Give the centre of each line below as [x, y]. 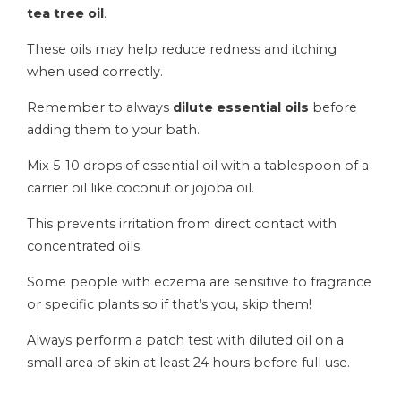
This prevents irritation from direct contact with [182, 224]
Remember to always [100, 108]
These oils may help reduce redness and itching [182, 50]
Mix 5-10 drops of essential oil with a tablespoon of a [198, 166]
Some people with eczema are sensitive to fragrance [199, 282]
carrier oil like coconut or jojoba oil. [141, 188]
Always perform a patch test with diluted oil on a [185, 341]
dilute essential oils [241, 108]
